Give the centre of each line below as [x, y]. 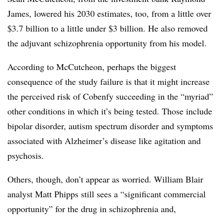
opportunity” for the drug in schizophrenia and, [92, 209]
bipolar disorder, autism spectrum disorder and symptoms [110, 126]
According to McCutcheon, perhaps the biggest [92, 67]
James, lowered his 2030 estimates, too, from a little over [109, 13]
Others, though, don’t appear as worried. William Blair [105, 179]
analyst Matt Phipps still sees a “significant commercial [107, 194]
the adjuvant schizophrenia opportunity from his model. [107, 43]
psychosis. [26, 155]
